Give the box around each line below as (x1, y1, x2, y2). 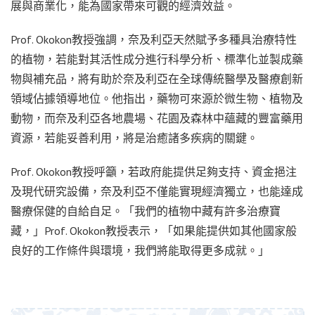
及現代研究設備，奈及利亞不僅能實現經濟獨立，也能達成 (11, 184, 303, 198)
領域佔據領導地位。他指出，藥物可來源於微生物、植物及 (11, 91, 303, 105)
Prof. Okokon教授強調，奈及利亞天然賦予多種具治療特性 (11, 32, 297, 46)
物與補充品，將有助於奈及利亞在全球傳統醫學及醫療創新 (11, 71, 303, 86)
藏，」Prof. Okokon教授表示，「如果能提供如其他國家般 (11, 223, 297, 238)
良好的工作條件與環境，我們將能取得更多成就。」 (11, 243, 269, 257)
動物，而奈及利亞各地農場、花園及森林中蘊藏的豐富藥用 (11, 110, 303, 125)
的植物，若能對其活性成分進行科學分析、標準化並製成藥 (11, 51, 303, 66)
